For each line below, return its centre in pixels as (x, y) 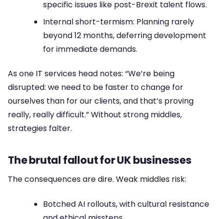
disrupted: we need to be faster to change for (96, 87)
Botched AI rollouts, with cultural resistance (126, 204)
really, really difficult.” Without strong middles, (95, 115)
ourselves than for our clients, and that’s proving (101, 101)
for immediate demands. (90, 49)
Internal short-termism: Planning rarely (119, 22)
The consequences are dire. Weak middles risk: (97, 179)
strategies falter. (40, 128)
